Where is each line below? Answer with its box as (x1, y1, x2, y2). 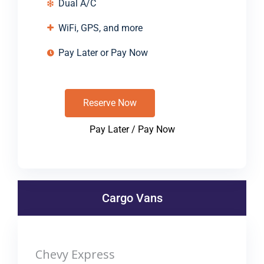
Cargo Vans (101, 191, 163, 205)
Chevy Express (35, 246, 115, 262)
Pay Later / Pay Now (89, 124, 175, 135)
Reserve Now (83, 97, 137, 108)
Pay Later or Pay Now (58, 47, 148, 58)
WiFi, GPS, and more (58, 22, 143, 34)
